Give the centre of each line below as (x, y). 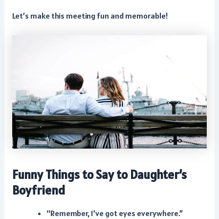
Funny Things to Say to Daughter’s (100, 175)
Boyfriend (39, 190)
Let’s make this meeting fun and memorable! (90, 16)
